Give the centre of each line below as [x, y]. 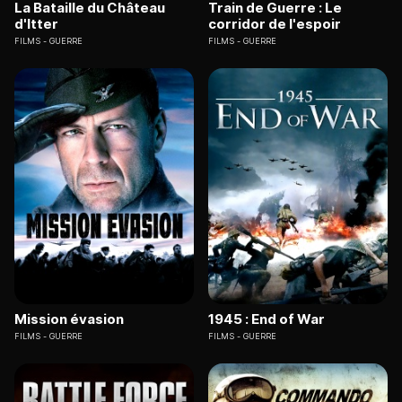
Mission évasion [69, 319]
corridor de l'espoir [275, 24]
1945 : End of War [267, 319]
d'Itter [36, 24]
